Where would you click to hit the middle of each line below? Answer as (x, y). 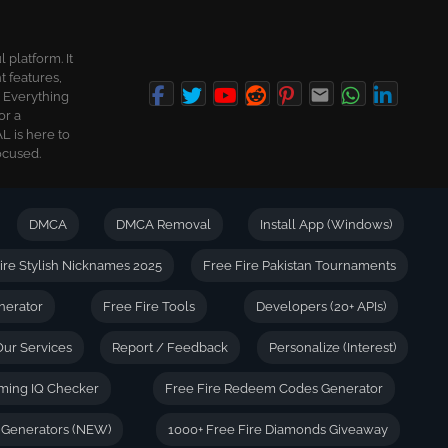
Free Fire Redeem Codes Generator (273, 388)
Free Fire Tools (149, 306)
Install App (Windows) (325, 224)
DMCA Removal (163, 224)
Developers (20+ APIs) (320, 306)
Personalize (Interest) (332, 347)
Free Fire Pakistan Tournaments (299, 265)
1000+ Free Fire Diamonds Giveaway (277, 429)
